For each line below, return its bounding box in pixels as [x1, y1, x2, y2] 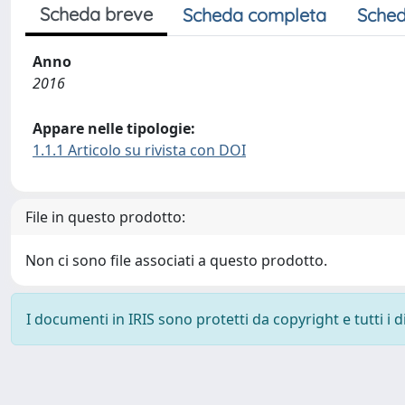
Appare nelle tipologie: [33, 118, 195, 138]
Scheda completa [183, 4, 326, 26]
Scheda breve [40, 3, 153, 25]
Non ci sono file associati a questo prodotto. [25, 250, 327, 270]
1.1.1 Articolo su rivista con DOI [33, 140, 246, 160]
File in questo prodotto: [25, 207, 185, 227]
